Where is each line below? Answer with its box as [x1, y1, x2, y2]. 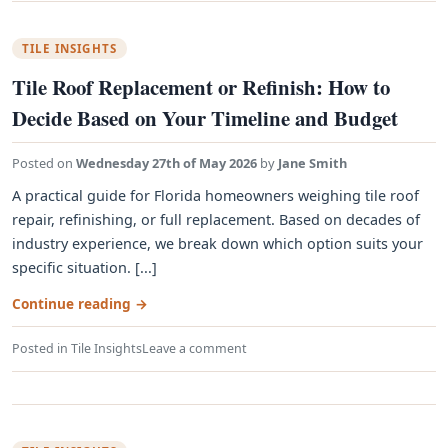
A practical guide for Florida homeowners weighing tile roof [12, 186, 419, 205]
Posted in [12, 340, 71, 357]
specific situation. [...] [12, 258, 157, 277]
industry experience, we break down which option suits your [12, 234, 423, 253]
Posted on [12, 154, 76, 172]
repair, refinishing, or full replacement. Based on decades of [12, 210, 420, 229]
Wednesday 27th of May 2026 [76, 154, 257, 172]
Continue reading [12, 294, 135, 313]
